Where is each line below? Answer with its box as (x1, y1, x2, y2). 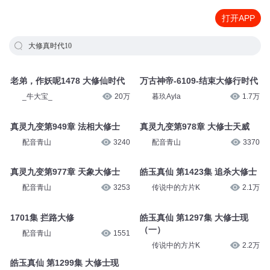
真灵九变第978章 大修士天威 (139, 121, 250, 131)
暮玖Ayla (151, 92, 181, 101)
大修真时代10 (28, 42, 72, 50)
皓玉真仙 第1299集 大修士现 (10, 258, 119, 268)
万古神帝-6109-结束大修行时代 (139, 76, 258, 86)
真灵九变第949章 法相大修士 (10, 121, 120, 131)
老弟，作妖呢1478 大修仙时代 (10, 76, 125, 86)
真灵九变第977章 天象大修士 (10, 167, 120, 177)
